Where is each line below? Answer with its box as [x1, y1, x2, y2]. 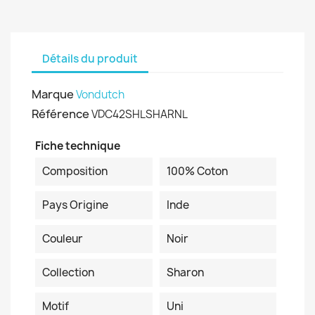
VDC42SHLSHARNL [91, 107, 188, 122]
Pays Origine [42, 198, 108, 212]
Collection [42, 265, 94, 280]
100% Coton [166, 164, 228, 179]
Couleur [42, 231, 83, 246]
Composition [42, 164, 108, 179]
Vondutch [76, 87, 124, 102]
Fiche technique [35, 139, 120, 153]
